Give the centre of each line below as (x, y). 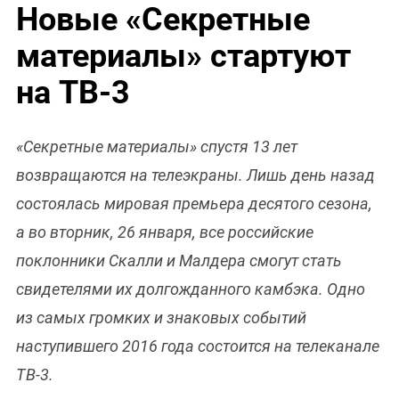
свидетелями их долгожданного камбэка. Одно (191, 289)
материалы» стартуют (183, 57)
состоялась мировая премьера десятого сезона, (194, 204)
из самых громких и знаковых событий (161, 318)
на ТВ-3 (73, 93)
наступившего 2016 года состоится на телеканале (198, 346)
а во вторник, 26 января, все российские (165, 232)
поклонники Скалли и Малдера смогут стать (179, 261)
